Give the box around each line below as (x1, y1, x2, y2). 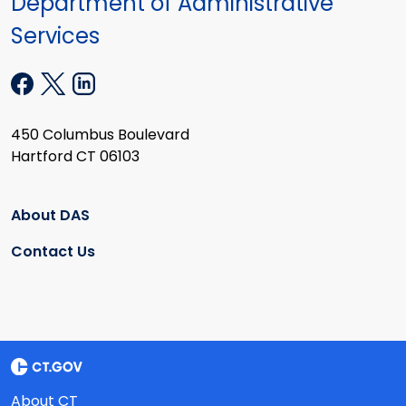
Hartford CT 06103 (11, 145, 140, 167)
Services (11, 21, 100, 52)
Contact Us (11, 241, 95, 263)
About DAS (11, 205, 90, 227)
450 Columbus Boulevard (11, 123, 189, 145)
